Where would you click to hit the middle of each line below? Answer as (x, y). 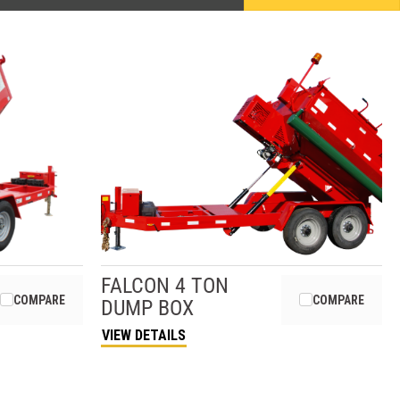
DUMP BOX (148, 308)
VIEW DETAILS (144, 335)
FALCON (136, 285)
